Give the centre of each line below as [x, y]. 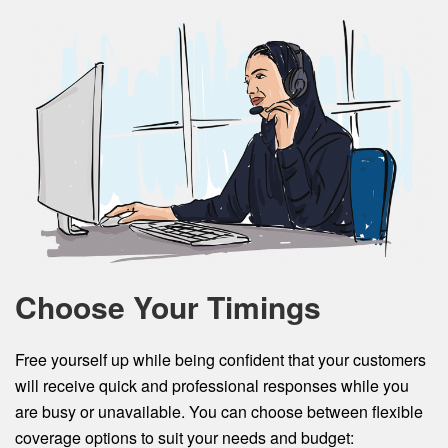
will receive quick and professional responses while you [212, 385]
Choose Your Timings [168, 306]
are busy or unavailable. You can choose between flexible [219, 411]
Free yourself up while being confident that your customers [220, 359]
